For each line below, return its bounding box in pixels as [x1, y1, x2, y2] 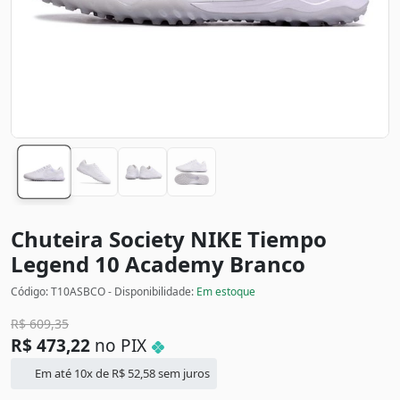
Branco [229, 249, 305, 279]
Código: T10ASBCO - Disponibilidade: [11, 284, 196, 300]
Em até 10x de [32, 365, 112, 382]
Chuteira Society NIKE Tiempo [11, 224, 327, 254]
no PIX [90, 334, 151, 358]
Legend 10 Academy [11, 249, 229, 279]
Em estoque [196, 284, 255, 300]
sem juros [155, 365, 211, 382]
